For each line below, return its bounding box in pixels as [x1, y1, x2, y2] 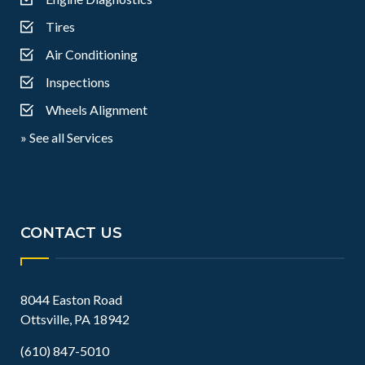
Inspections [46, 74, 110, 90]
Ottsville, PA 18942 [20, 311, 130, 327]
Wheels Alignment [46, 102, 147, 117]
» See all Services [20, 130, 113, 145]
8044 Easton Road [20, 292, 122, 307]
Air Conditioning [46, 46, 138, 62]
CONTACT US [20, 224, 122, 242]
